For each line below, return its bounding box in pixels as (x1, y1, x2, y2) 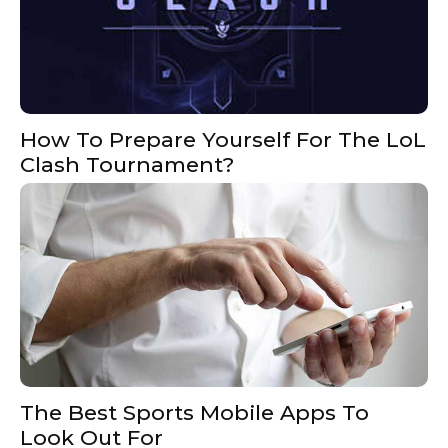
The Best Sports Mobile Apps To (20, 400, 369, 425)
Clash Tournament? (20, 152, 234, 177)
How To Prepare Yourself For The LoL (20, 127, 426, 152)
